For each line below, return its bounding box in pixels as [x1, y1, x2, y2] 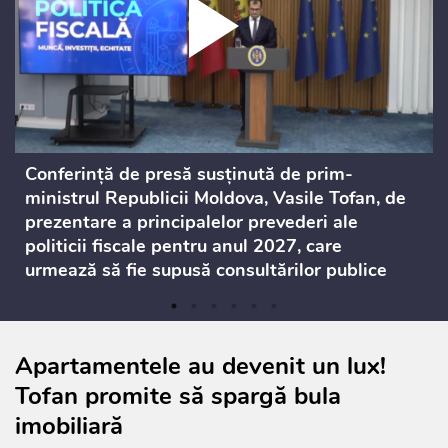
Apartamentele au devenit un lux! [15, 350, 386, 383]
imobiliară [15, 410, 123, 443]
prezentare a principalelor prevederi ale [25, 210, 358, 235]
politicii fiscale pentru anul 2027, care [25, 234, 342, 259]
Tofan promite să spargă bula [15, 380, 341, 413]
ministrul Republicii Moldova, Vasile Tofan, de [25, 186, 406, 211]
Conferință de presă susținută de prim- [25, 162, 353, 187]
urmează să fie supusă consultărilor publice [25, 258, 387, 283]
